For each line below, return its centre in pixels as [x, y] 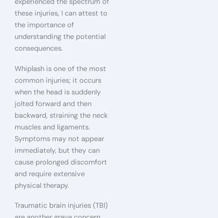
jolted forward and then [53, 104]
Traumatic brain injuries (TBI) [61, 206]
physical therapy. [42, 185]
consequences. [39, 49]
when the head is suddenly [58, 92]
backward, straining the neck [61, 115]
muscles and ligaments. [52, 127]
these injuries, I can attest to [61, 14]
